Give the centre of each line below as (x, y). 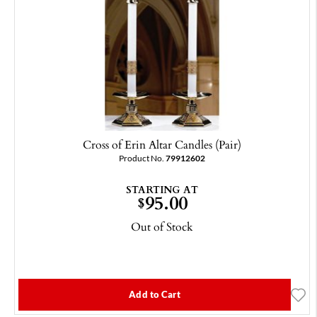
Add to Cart (155, 295)
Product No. (142, 158)
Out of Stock (162, 227)
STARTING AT (162, 190)
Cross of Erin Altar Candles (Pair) (162, 145)
